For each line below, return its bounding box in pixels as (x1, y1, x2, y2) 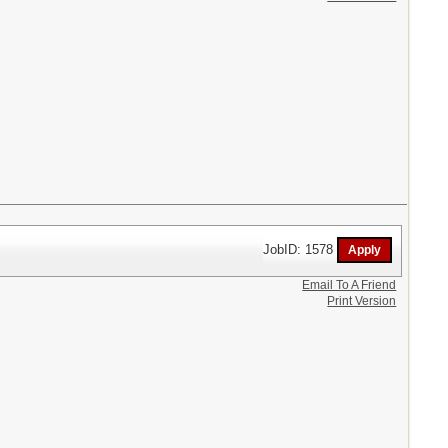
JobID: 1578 (263, 241, 338, 257)
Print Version (327, 293, 397, 308)
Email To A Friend (302, 277, 397, 292)
